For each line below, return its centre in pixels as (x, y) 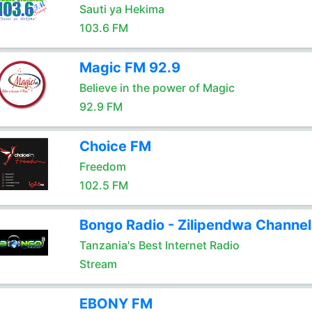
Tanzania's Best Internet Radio (159, 245)
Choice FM (115, 146)
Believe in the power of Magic (157, 88)
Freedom (102, 166)
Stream (98, 264)
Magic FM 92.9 (130, 68)
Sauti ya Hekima (122, 9)
